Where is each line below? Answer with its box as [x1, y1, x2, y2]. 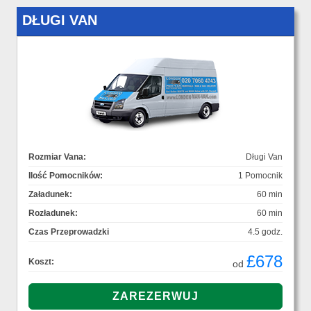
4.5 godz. [248, 227, 283, 237]
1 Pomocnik [238, 171, 283, 181]
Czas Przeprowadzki [28, 227, 109, 237]
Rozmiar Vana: [28, 152, 86, 162]
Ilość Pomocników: [28, 171, 103, 181]
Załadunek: [28, 190, 72, 200]
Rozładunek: [28, 208, 78, 219]
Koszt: [28, 257, 54, 267]
